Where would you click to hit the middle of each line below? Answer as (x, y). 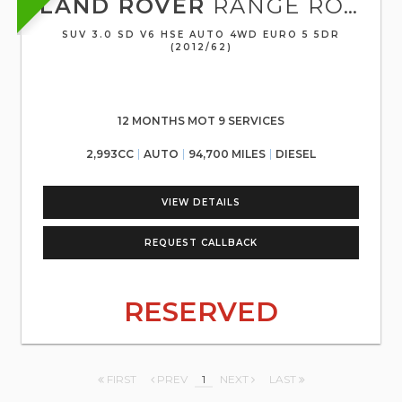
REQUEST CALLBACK (201, 243)
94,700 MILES (227, 154)
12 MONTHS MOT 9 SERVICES (201, 121)
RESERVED (201, 312)
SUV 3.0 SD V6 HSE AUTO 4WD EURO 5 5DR (201, 35)
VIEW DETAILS (201, 202)
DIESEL (296, 154)
